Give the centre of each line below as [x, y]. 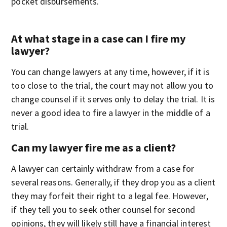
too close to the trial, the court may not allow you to [112, 85]
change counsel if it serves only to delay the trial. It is [113, 99]
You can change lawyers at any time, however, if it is [110, 72]
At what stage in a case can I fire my [99, 39]
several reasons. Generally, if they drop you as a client [113, 182]
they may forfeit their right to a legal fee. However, [110, 196]
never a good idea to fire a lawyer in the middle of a [111, 113]
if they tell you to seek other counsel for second [103, 210]
